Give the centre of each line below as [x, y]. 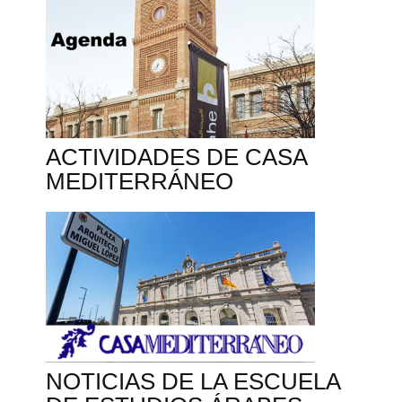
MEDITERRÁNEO [140, 182]
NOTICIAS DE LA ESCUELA [193, 382]
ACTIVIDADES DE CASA [177, 157]
